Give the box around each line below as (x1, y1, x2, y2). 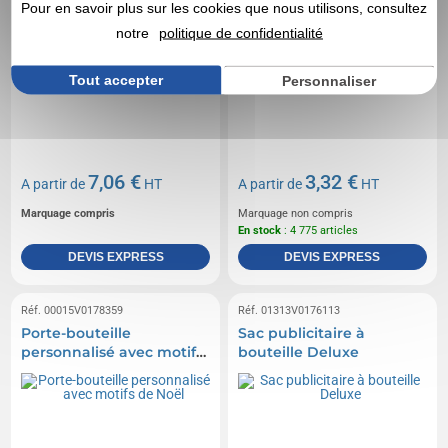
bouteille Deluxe (238, 342, 359, 361)
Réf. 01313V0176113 (238, 303, 340, 317)
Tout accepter (69, 71, 164, 88)
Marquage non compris (238, 206, 353, 220)
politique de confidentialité (159, 24, 323, 40)
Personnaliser (281, 72, 376, 88)
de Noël (21, 361, 78, 380)
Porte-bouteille (21, 323, 132, 342)
